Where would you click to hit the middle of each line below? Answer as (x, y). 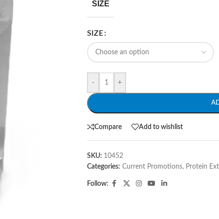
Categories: (103, 167)
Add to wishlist (161, 127)
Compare (108, 127)
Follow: (98, 184)
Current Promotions (152, 167)
